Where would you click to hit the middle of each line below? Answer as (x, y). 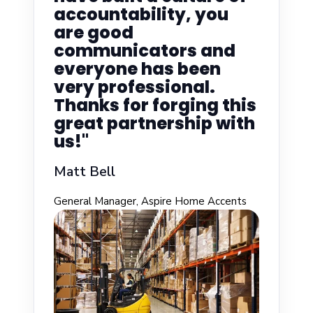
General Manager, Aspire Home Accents (150, 202)
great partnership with (154, 124)
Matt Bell (85, 172)
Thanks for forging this (155, 105)
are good (94, 33)
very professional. (134, 87)
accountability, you (141, 15)
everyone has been (137, 69)
